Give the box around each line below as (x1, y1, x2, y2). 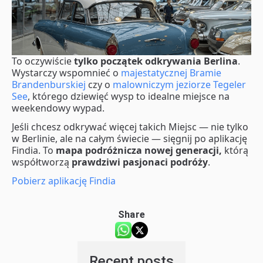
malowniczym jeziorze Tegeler (113, 78, 246, 92)
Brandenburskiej (12, 78, 86, 92)
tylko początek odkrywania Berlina (74, 55, 238, 68)
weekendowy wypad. (12, 102, 104, 115)
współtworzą (12, 156, 72, 169)
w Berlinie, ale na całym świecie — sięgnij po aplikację (12, 132, 247, 146)
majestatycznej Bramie (121, 66, 221, 80)
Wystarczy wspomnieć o (12, 66, 121, 80)
